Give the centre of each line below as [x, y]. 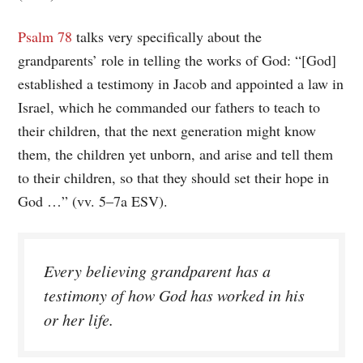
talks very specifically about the [167, 36]
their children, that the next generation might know [167, 130]
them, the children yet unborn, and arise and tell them [176, 154]
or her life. [79, 319]
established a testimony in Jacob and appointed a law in [181, 83]
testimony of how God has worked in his [175, 295]
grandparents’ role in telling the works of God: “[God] [177, 60]
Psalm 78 [45, 36]
